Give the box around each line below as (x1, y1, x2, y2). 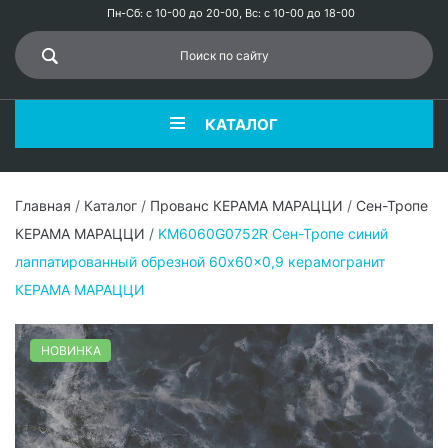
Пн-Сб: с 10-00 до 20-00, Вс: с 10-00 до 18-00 (107, 6, 355, 21)
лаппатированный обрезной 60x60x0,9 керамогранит (15, 253, 385, 271)
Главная (15, 197, 71, 215)
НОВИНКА (40, 342, 101, 358)
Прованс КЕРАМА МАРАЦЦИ (150, 197, 343, 215)
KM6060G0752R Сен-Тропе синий (158, 225, 388, 243)
